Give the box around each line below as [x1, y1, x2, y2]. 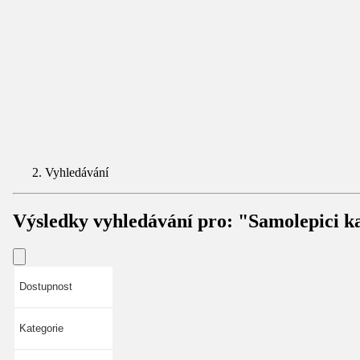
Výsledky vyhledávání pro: [13, 210, 238, 231]
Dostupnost [19, 280, 72, 292]
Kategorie [19, 321, 63, 334]
